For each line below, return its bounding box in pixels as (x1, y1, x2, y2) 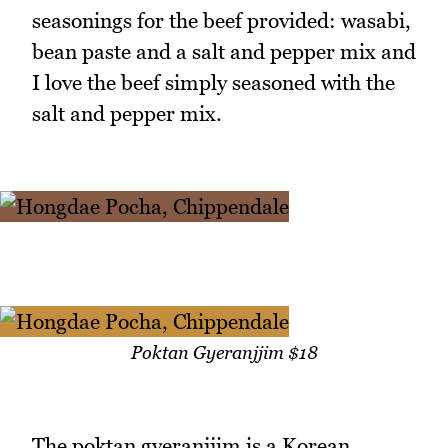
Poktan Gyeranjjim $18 (130, 341, 318, 363)
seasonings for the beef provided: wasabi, (32, 8, 411, 34)
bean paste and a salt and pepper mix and (32, 39, 416, 65)
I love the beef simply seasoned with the (32, 70, 395, 96)
